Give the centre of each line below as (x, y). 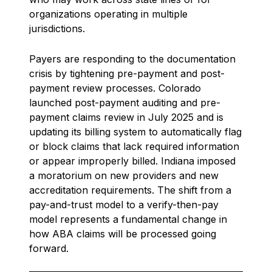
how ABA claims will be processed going (123, 234)
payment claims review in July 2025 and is (126, 117)
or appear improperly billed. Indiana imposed (132, 161)
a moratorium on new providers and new (124, 175)
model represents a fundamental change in (128, 219)
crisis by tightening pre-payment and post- (127, 73)
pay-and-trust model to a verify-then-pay (124, 205)
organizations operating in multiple (108, 14)
